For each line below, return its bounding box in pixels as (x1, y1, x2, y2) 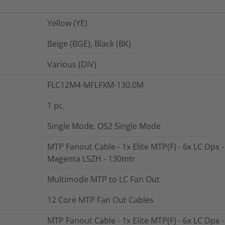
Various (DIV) (47, 58, 96, 70)
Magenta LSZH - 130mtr (47, 153, 136, 164)
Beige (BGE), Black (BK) (47, 38, 131, 49)
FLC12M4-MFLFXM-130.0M (47, 79, 144, 90)
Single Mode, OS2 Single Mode (47, 120, 161, 132)
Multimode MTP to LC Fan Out (47, 173, 160, 185)
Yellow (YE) (47, 17, 87, 29)
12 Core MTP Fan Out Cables (47, 194, 154, 205)
